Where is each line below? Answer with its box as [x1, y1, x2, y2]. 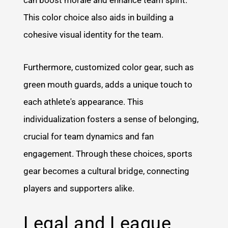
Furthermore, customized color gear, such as [23, 62, 194, 72]
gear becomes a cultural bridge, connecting [23, 165, 190, 176]
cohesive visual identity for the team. [23, 29, 164, 40]
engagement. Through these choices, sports [23, 148, 193, 159]
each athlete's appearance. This [23, 96, 144, 107]
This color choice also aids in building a [23, 12, 174, 22]
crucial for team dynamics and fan [23, 131, 154, 141]
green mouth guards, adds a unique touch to [23, 79, 193, 90]
